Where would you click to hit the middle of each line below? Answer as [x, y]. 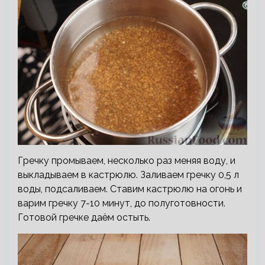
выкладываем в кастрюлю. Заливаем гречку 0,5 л [128, 174]
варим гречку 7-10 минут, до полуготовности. [122, 203]
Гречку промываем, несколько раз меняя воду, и [127, 160]
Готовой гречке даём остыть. [84, 217]
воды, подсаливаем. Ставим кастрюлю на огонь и [130, 189]
